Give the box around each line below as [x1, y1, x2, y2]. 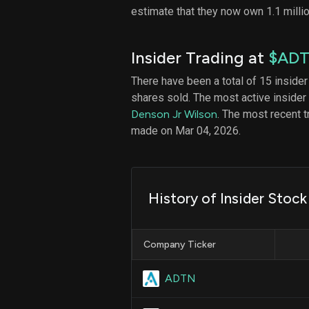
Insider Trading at [131, 47, 268, 68]
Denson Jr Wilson [131, 107, 217, 121]
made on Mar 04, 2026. [131, 123, 241, 137]
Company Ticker [143, 238, 216, 250]
